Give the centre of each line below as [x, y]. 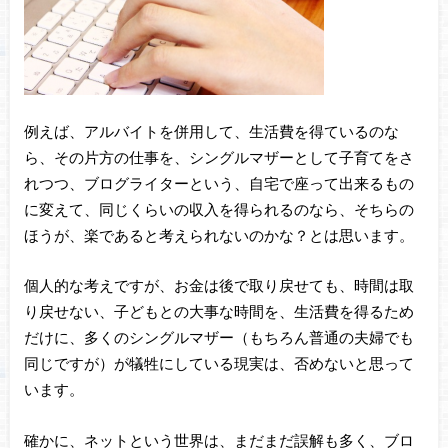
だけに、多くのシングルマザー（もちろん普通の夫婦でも [218, 337]
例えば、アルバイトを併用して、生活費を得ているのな [211, 130]
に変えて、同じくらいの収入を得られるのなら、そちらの [218, 208]
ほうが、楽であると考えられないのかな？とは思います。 [218, 234]
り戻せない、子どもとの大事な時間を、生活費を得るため [218, 311]
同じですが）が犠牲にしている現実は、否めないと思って [218, 363]
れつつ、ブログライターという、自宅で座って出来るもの [218, 182]
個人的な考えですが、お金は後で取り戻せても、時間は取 [218, 285]
